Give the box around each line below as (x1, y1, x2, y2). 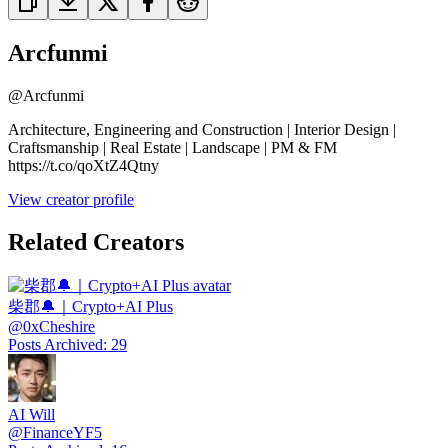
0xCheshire (23, 317, 95, 335)
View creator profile (8, 191, 134, 209)
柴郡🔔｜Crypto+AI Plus (8, 297, 173, 315)
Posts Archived (8, 335, 103, 353)
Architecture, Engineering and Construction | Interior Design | (8, 121, 396, 139)
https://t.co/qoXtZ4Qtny (8, 157, 159, 175)
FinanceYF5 (23, 423, 102, 441)
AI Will (8, 405, 55, 423)
